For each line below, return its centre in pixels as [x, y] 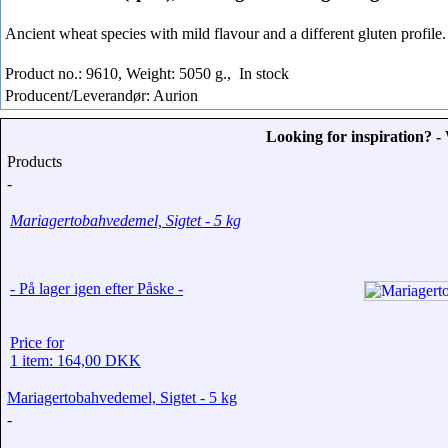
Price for [37, 342]
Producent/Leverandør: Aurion [101, 95]
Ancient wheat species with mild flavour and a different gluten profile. [225, 33]
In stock [262, 73]
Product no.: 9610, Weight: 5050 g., [120, 73]
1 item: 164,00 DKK [75, 360]
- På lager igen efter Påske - [96, 288]
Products [34, 161]
